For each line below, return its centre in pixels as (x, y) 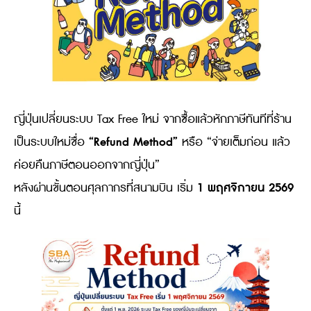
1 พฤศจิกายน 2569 (245, 188)
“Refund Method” (133, 143)
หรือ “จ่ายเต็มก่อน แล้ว (234, 143)
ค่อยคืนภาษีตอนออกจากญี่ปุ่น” (87, 166)
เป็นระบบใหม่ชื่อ (51, 143)
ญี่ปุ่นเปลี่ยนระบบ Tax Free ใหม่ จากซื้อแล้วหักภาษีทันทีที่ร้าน (153, 120)
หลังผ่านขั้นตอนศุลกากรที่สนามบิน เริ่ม (106, 188)
